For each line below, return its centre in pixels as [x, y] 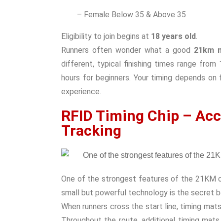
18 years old [173, 36]
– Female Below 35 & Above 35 [131, 15]
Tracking [91, 130]
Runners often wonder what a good [128, 50]
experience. [81, 92]
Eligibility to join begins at [106, 36]
